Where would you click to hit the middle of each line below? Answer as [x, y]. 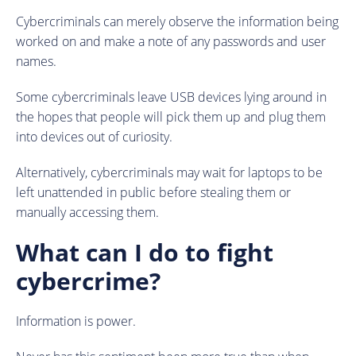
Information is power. [76, 321]
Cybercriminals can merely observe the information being [177, 21]
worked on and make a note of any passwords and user [171, 41]
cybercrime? [88, 281]
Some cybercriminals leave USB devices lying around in [171, 97]
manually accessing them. [87, 212]
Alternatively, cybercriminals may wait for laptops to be [169, 172]
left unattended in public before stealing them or [153, 192]
